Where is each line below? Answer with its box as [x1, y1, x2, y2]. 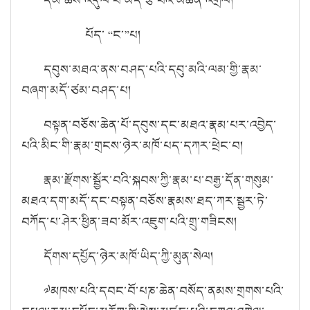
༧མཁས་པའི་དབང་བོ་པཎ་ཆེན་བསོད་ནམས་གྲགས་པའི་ [44, 281, 284, 300]
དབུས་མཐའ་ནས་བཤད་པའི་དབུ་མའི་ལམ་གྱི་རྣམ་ [44, 60, 262, 78]
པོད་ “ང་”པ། [44, 25, 144, 44]
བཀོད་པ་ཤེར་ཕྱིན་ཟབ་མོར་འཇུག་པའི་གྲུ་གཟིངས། [21, 212, 237, 230]
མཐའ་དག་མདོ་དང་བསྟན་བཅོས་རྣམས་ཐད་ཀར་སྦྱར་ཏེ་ [21, 191, 268, 210]
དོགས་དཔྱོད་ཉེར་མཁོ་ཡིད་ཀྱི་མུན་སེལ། [44, 246, 214, 265]
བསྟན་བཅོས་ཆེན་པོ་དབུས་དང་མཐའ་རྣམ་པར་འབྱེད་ [44, 115, 277, 134]
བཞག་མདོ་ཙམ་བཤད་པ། [21, 80, 131, 99]
